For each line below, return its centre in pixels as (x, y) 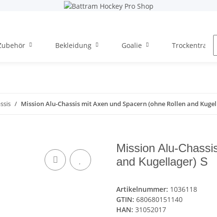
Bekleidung (73, 45)
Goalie (132, 45)
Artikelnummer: (143, 189)
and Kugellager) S (162, 162)
